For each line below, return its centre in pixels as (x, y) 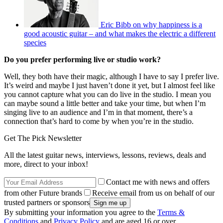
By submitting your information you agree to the (81, 212)
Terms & (171, 212)
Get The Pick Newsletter (43, 138)
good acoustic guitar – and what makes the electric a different (120, 33)
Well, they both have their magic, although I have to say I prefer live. (111, 76)
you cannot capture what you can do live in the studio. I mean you (108, 94)
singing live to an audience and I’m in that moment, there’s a (98, 112)
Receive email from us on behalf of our (153, 193)
